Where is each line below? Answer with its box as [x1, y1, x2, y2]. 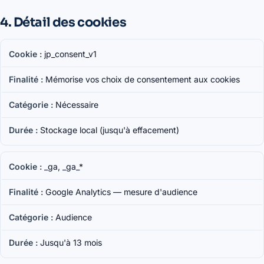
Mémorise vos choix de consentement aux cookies [45, 74, 240, 84]
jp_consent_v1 [44, 49, 97, 59]
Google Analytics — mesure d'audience [45, 187, 197, 197]
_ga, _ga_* [44, 161, 83, 171]
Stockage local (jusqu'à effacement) [40, 125, 179, 135]
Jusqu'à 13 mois [40, 237, 102, 247]
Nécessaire [55, 100, 98, 110]
